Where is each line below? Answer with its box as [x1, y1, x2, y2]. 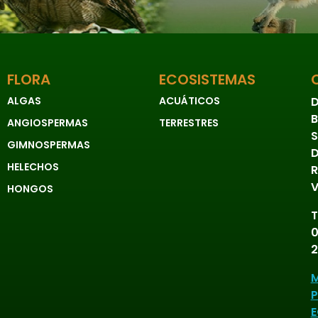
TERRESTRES [158, 115, 219, 130]
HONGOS [6, 181, 53, 196]
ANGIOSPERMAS [6, 115, 88, 130]
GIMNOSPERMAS [6, 137, 90, 152]
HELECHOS [6, 159, 59, 174]
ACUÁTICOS [158, 93, 220, 108]
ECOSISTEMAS [158, 69, 256, 89]
